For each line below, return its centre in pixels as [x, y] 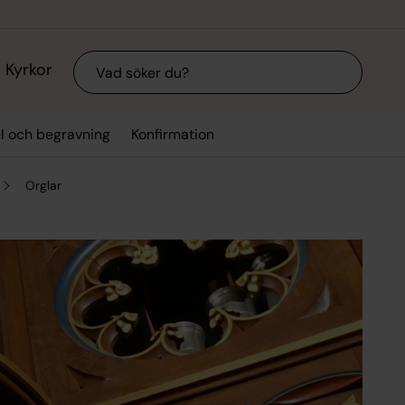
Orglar [44, 185]
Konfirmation [173, 135]
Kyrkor [28, 70]
